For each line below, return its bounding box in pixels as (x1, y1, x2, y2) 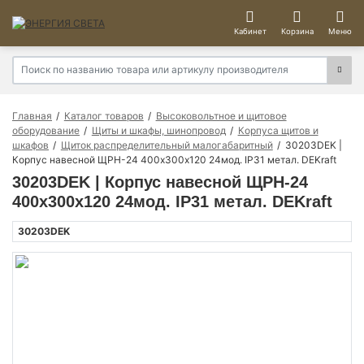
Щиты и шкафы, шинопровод (91, 123, 226, 136)
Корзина (280, 27, 314, 37)
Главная (12, 109, 52, 122)
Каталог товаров (63, 109, 144, 122)
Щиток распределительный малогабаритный (60, 138, 273, 151)
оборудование (12, 123, 80, 136)
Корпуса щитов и (237, 123, 318, 136)
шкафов (12, 138, 49, 151)
